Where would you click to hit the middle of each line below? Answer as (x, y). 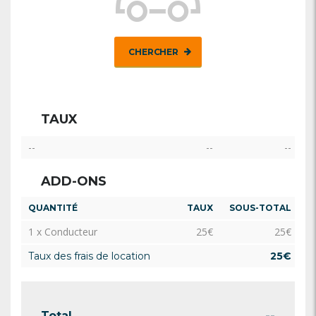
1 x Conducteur (63, 232)
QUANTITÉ (53, 208)
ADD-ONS (74, 181)
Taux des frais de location (89, 256)
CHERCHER (154, 52)
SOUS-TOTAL (260, 208)
